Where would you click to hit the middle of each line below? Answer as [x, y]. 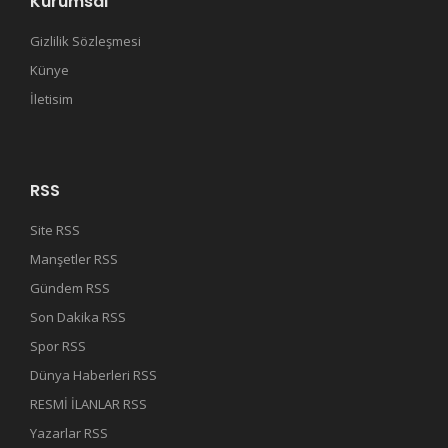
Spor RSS [58, 346]
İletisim [51, 99]
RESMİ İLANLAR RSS [88, 404]
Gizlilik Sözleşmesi [85, 41]
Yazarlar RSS [69, 433]
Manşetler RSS [74, 259]
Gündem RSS [70, 288]
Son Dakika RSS [78, 317]
